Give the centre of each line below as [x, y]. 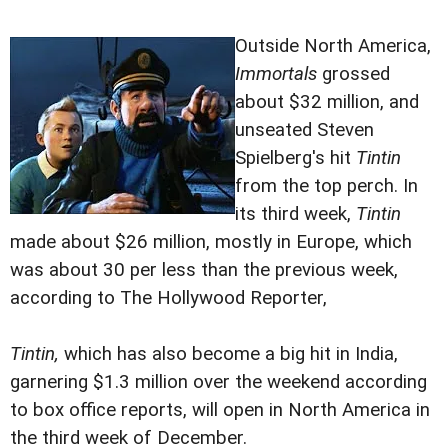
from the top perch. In [326, 186]
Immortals [276, 74]
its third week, [295, 214]
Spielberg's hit [295, 158]
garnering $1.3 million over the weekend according [218, 382]
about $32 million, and [327, 102]
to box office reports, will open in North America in [220, 410]
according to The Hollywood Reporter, [168, 298]
